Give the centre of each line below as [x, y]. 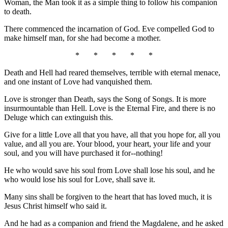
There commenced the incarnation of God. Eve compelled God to [109, 29]
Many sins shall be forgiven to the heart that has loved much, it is [108, 197]
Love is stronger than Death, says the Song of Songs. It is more [105, 99]
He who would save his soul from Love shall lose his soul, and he [109, 170]
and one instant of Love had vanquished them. [78, 82]
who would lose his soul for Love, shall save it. [80, 180]
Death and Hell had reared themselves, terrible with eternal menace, [112, 73]
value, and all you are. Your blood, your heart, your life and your [107, 144]
